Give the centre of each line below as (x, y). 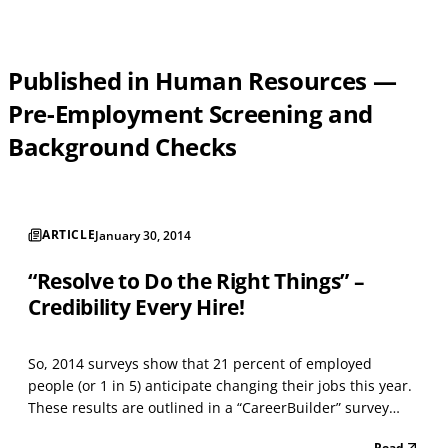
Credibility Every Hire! (136, 306)
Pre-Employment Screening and (190, 113)
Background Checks (122, 146)
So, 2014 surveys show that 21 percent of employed (200, 363)
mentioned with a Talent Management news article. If (207, 429)
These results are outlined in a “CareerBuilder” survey (208, 407)
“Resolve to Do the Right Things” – (196, 280)
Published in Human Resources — (202, 80)
